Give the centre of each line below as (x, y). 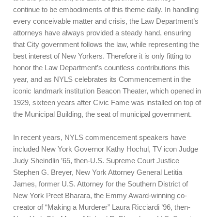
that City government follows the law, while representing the (106, 44)
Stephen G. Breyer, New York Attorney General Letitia (97, 172)
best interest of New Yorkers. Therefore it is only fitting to (102, 56)
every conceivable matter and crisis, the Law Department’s (106, 21)
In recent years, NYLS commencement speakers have (99, 138)
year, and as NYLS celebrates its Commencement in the (102, 79)
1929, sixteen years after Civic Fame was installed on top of (107, 102)
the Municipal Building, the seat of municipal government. (102, 114)
